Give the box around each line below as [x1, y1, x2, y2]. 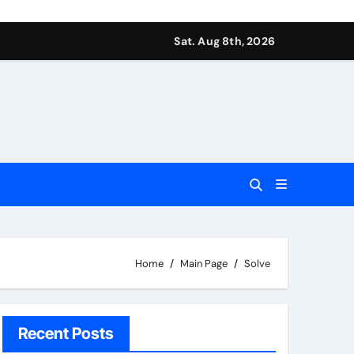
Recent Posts [18, 324, 114, 343]
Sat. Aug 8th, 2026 [174, 33, 275, 48]
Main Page [180, 256, 228, 270]
